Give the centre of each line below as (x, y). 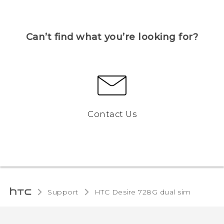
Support (63, 192)
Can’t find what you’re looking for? (112, 36)
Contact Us (112, 114)
